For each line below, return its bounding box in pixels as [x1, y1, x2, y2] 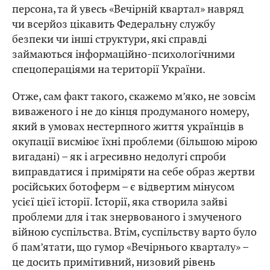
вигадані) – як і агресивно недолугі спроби [12, 149, 226, 164]
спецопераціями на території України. [12, 62, 206, 77]
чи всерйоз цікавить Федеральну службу [12, 17, 215, 31]
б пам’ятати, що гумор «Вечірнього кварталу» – [12, 240, 248, 254]
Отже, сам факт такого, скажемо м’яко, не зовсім [12, 89, 256, 104]
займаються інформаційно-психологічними [12, 47, 235, 61]
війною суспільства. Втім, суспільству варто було [12, 225, 257, 239]
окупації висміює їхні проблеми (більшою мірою [12, 134, 257, 149]
